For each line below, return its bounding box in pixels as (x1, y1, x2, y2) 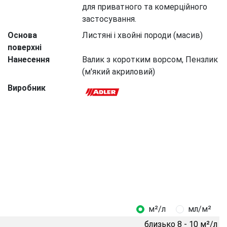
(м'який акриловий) (82, 67, 156, 77)
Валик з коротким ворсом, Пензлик (82, 55, 218, 64)
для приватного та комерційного (82, 2, 208, 12)
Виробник (7, 83, 46, 93)
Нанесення (7, 55, 50, 64)
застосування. (82, 14, 137, 24)
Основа (7, 30, 37, 40)
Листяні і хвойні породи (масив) (82, 30, 203, 40)
